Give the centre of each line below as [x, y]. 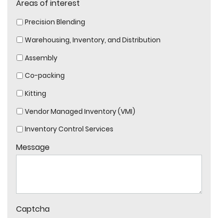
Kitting [35, 93]
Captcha [33, 209]
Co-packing [45, 76]
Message [33, 147]
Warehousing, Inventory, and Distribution [92, 40]
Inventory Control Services [69, 129]
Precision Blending [55, 22]
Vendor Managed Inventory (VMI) [80, 111]
